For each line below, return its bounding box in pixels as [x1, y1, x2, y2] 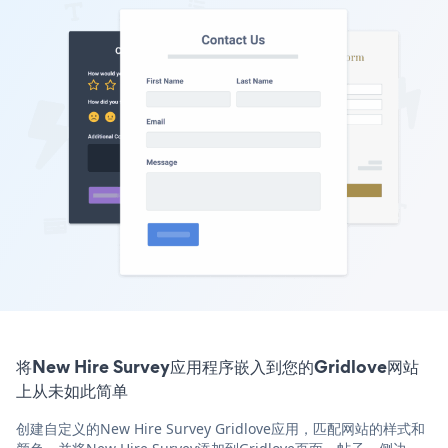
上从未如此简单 [16, 377, 128, 403]
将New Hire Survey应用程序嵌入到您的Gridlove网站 [16, 353, 419, 379]
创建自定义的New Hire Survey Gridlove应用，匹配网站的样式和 [16, 418, 425, 438]
